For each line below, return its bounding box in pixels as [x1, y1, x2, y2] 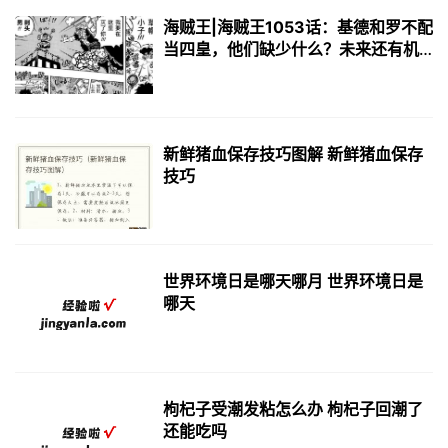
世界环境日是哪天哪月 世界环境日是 [162, 271, 423, 292]
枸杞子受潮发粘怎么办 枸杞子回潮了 [162, 398, 423, 419]
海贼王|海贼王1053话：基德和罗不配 [162, 17, 433, 38]
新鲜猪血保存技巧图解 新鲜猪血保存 [162, 144, 423, 165]
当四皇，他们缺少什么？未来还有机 [162, 39, 419, 60]
